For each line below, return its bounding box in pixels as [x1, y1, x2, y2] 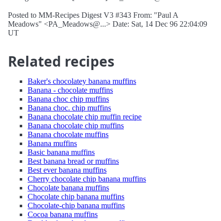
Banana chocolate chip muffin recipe [28, 112, 142, 121]
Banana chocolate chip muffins [28, 121, 124, 130]
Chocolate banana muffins [28, 184, 109, 192]
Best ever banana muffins [28, 166, 107, 174]
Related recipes [8, 52, 114, 71]
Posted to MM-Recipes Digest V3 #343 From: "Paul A [8, 11, 178, 19]
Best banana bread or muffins [28, 157, 119, 165]
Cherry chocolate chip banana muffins [28, 175, 146, 183]
